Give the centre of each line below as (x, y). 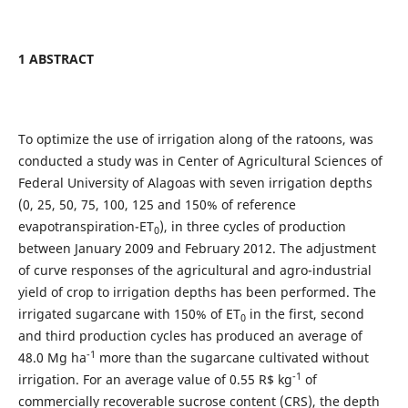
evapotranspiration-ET (86, 227)
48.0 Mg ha (52, 358)
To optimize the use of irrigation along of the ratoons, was (195, 139)
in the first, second (305, 314)
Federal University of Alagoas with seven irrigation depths (195, 183)
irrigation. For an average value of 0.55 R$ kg (155, 380)
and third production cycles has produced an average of (190, 336)
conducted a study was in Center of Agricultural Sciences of (200, 161)
